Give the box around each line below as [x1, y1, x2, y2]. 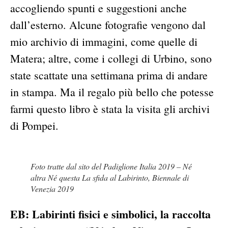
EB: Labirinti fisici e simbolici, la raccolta [10, 206, 211, 223]
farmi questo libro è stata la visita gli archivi [10, 101, 210, 117]
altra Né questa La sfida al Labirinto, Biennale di [31, 172, 189, 183]
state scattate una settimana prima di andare [10, 68, 208, 83]
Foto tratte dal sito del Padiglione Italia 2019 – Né [31, 161, 192, 172]
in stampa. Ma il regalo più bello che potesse [10, 84, 214, 100]
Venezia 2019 [31, 183, 74, 194]
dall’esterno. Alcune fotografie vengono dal [10, 17, 206, 33]
